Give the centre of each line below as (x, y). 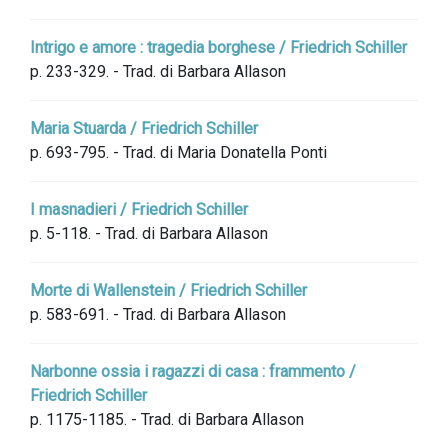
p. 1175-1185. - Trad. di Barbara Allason (167, 419)
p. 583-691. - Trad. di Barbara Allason (158, 314)
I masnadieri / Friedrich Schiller (139, 209)
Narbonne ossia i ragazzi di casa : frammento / (193, 371)
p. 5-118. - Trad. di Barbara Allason (149, 233)
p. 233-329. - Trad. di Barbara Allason (158, 71)
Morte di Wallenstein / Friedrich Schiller (168, 290)
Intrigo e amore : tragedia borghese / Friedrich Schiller (218, 47)
